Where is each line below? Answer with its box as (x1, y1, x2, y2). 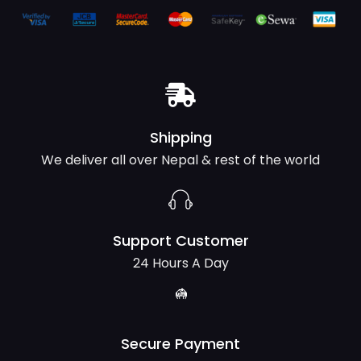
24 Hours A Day (132, 253, 229, 272)
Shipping (149, 127, 212, 147)
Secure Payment (121, 333, 240, 354)
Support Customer (112, 230, 249, 251)
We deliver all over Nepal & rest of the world (41, 150, 320, 169)
